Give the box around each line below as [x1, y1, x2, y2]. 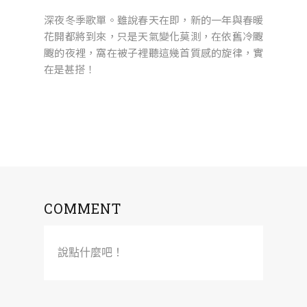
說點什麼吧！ [58, 246, 123, 258]
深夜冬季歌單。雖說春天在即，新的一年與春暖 [44, 12, 263, 27]
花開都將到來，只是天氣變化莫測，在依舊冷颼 [44, 28, 263, 43]
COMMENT [44, 199, 121, 217]
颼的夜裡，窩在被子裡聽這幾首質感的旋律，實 [44, 45, 263, 60]
